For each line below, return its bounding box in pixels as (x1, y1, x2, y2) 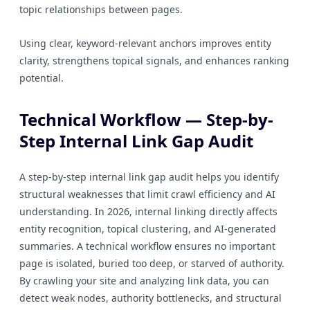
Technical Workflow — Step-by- (19, 108, 273, 131)
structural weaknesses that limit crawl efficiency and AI (19, 188, 275, 201)
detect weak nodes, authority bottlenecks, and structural (19, 291, 282, 304)
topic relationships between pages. (19, 3, 183, 16)
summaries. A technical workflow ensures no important (19, 239, 275, 253)
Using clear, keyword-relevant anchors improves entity (19, 37, 271, 50)
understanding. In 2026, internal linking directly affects (19, 205, 277, 218)
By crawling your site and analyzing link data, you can (19, 274, 269, 287)
